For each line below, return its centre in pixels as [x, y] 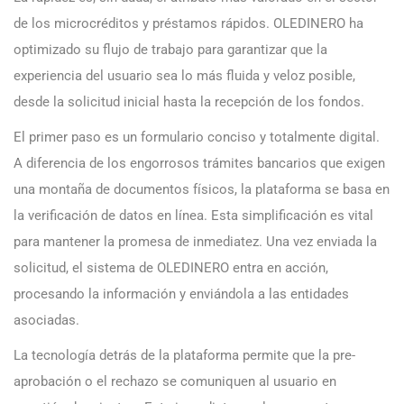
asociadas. [46, 321]
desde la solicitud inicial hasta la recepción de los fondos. [189, 102]
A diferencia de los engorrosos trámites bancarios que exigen [199, 164]
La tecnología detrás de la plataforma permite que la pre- [184, 356]
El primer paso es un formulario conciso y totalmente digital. [197, 138]
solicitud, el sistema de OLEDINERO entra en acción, [171, 268]
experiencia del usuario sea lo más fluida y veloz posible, [184, 76]
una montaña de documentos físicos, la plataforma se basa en [202, 190]
